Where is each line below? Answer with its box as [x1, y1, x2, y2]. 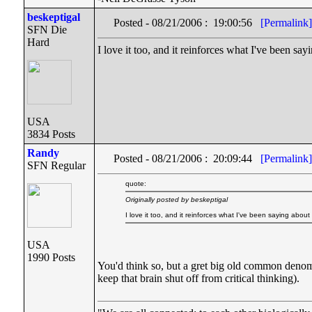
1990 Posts [27, 251, 75, 263]
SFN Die [27, 24, 67, 36]
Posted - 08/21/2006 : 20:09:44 [114, 153, 260, 164]
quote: [125, 180, 146, 187]
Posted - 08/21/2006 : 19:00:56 [114, 17, 260, 29]
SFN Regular [27, 159, 86, 171]
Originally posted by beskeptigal [125, 196, 228, 203]
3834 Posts [27, 128, 75, 140]
